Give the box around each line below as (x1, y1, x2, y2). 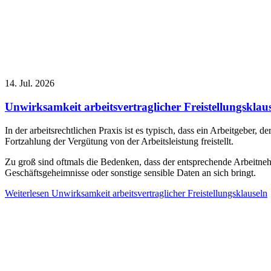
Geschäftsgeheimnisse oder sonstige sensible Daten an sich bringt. (5, 167, 256, 178)
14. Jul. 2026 (5, 78, 54, 89)
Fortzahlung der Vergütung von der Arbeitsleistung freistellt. (5, 135, 233, 146)
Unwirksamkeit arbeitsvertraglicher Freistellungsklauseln (49, 188, 267, 198)
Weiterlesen (5, 188, 49, 198)
